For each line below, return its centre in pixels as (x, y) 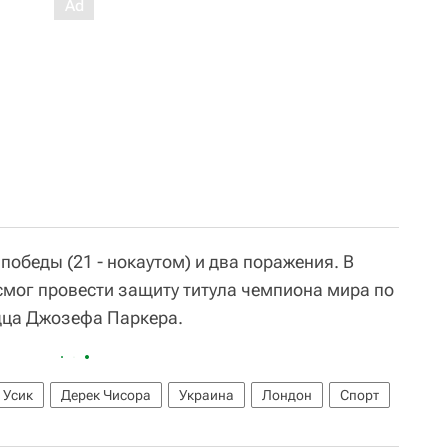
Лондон (287, 394)
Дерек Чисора (106, 394)
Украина (206, 394)
